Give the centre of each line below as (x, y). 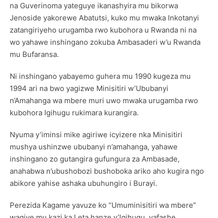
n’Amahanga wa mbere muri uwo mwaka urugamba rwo (104, 101)
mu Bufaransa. (34, 54)
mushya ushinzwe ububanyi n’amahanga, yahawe (94, 147)
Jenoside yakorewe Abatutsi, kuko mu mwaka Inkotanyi (104, 18)
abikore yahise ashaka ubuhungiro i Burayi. (83, 183)
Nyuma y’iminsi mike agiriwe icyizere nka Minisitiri (96, 135)
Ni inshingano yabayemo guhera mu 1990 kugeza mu (100, 76)
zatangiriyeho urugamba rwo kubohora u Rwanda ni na (103, 30)
